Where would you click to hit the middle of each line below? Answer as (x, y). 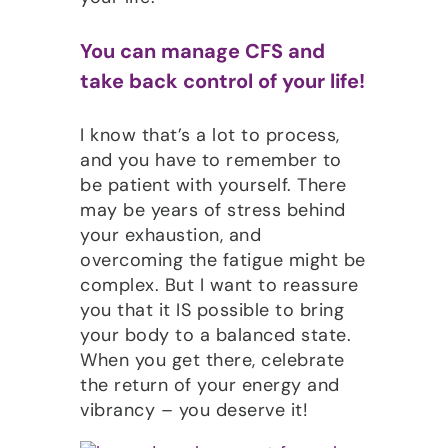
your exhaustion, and (170, 234)
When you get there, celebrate (212, 359)
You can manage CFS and (202, 51)
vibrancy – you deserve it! (194, 409)
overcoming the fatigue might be (223, 259)
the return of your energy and (210, 384)
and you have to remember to (211, 159)
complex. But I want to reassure (219, 284)
